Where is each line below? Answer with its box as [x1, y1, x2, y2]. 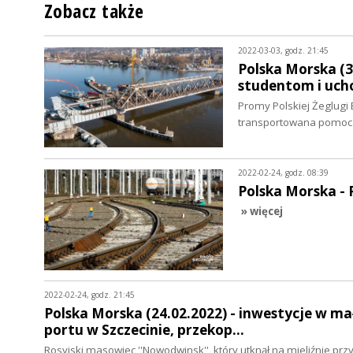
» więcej [240, 204, 283, 219]
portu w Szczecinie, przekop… [44, 321, 244, 340]
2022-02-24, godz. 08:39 [237, 166, 329, 178]
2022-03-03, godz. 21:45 [237, 44, 329, 56]
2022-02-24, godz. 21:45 [44, 289, 135, 301]
